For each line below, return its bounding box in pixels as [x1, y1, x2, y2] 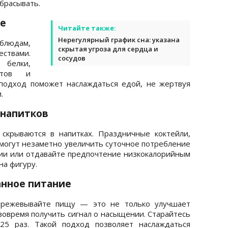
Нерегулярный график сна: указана [58, 35, 180, 44]
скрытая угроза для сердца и [58, 44, 158, 53]
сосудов [58, 53, 85, 63]
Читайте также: [58, 23, 116, 33]
